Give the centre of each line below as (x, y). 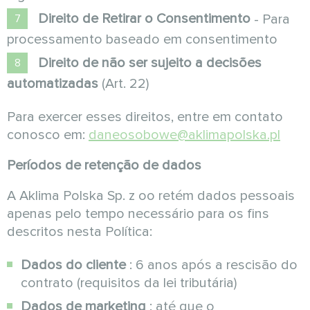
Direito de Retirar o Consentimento (144, 19)
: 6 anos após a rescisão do (212, 265)
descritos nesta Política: (80, 232)
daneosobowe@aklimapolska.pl (184, 135)
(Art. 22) (124, 84)
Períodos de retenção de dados (104, 165)
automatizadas (53, 84)
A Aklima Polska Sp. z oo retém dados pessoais (151, 196)
